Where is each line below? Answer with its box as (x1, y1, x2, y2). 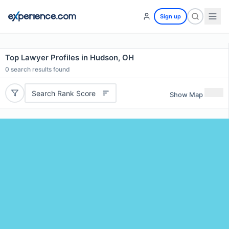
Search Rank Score (31, 88, 96, 98)
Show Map (170, 90, 203, 99)
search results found (9, 65, 70, 73)
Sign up (160, 13, 181, 20)
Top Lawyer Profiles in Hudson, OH (5, 53, 134, 62)
